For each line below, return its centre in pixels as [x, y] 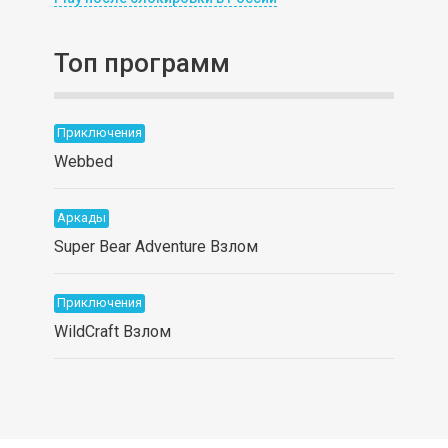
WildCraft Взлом [112, 331]
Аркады [81, 217]
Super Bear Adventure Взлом [155, 246]
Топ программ [141, 62]
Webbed [83, 161]
